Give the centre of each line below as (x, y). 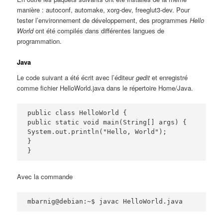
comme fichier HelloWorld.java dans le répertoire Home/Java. (105, 88)
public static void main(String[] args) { (107, 122)
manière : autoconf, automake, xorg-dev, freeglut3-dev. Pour (104, 9)
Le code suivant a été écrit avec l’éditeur (77, 78)
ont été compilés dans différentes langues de (99, 30)
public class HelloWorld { (77, 113)
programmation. (40, 41)
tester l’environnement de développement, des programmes (104, 20)
